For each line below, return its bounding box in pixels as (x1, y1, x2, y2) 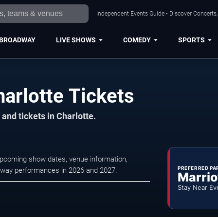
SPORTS (178, 36, 205, 44)
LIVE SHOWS (55, 36, 96, 44)
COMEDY (123, 36, 151, 44)
